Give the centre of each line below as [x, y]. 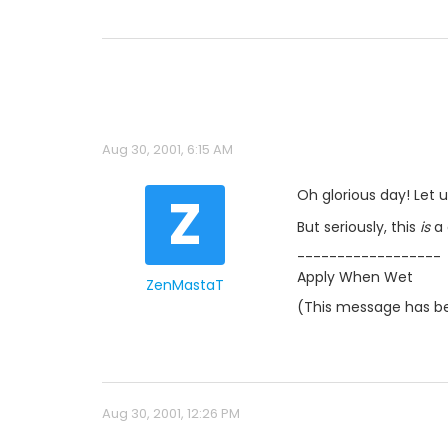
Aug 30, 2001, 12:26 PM [171, 413]
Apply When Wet [355, 276]
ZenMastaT [184, 285]
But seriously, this [358, 226]
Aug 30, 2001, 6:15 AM [167, 149]
